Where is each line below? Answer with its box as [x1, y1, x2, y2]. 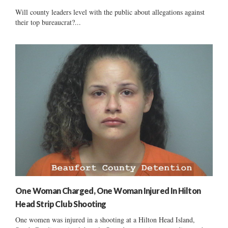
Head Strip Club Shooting [15, 198, 106, 209]
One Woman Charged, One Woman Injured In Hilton [15, 185, 201, 195]
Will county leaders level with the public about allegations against [15, 7, 205, 17]
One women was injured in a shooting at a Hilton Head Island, [15, 214, 195, 224]
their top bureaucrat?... [15, 17, 81, 27]
